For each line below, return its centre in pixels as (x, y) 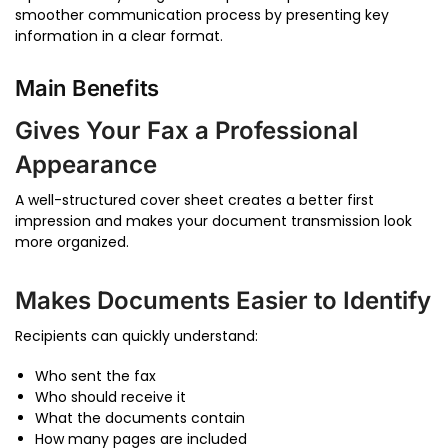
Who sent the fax (95, 376)
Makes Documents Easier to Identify (223, 300)
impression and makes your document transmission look (213, 221)
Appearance (86, 164)
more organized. (72, 242)
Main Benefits (87, 88)
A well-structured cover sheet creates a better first (194, 200)
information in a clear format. (119, 35)
